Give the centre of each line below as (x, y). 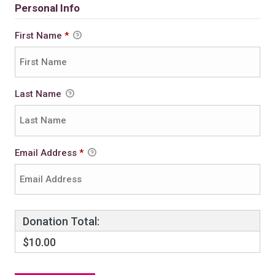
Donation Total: (61, 221)
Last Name (39, 94)
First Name (39, 35)
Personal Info (47, 8)
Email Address (47, 153)
